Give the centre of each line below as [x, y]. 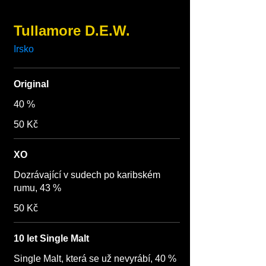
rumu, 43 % [37, 188]
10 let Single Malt [51, 238]
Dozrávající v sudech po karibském [87, 175]
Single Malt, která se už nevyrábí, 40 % [95, 259]
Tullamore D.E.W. [72, 31]
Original [31, 84]
